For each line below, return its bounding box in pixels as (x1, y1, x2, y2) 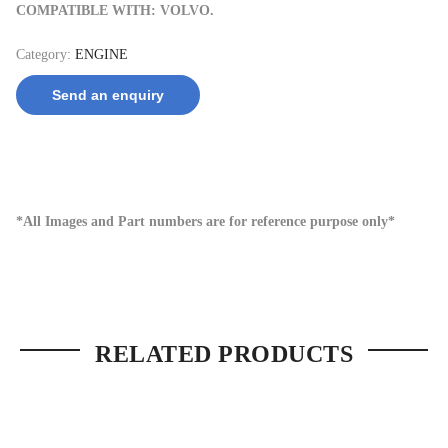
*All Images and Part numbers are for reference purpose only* (16, 214, 395, 230)
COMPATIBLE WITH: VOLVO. (16, 2, 218, 18)
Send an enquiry (52, 87, 164, 104)
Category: (16, 46, 75, 62)
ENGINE (75, 46, 128, 62)
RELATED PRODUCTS (95, 341, 353, 368)
